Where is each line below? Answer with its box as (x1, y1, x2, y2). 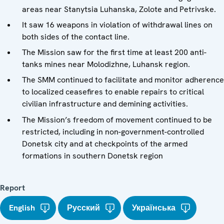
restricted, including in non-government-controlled (22, 126, 204, 137)
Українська (132, 202, 175, 213)
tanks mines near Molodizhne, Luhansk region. (22, 59, 190, 70)
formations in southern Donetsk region (22, 150, 163, 161)
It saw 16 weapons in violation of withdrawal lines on (22, 19, 212, 30)
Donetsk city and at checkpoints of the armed (22, 138, 187, 149)
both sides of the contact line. (22, 31, 129, 42)
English (9, 202, 35, 213)
